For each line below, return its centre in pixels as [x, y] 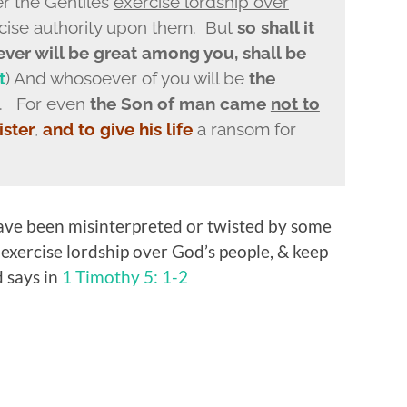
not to [295, 103]
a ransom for [244, 129]
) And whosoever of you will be [127, 78]
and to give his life [115, 129]
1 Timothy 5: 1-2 [125, 276]
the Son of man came [180, 103]
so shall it [273, 27]
